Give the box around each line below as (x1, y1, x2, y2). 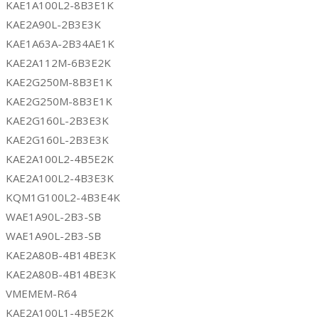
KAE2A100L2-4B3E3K (6, 170, 114, 185)
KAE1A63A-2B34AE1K (6, 36, 115, 51)
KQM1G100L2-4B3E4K (6, 189, 120, 204)
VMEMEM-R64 (6, 286, 77, 300)
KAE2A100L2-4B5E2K (6, 151, 114, 166)
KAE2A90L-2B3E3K (6, 16, 101, 31)
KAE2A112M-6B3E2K (6, 55, 111, 70)
